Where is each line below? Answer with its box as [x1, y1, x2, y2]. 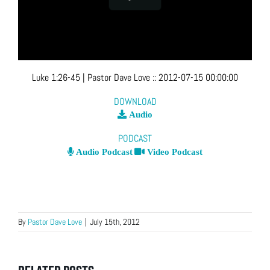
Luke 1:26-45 [32, 71, 80, 84]
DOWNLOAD [113, 95, 157, 108]
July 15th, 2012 [90, 216, 140, 228]
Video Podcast [145, 147, 202, 157]
